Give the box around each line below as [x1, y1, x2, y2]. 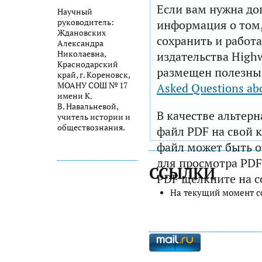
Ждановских [57, 27, 106, 38]
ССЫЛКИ [149, 163, 215, 184]
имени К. [57, 90, 94, 101]
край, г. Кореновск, [57, 69, 130, 80]
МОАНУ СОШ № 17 [57, 80, 127, 91]
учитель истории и [57, 111, 130, 122]
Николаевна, [57, 48, 106, 59]
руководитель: [57, 16, 114, 27]
